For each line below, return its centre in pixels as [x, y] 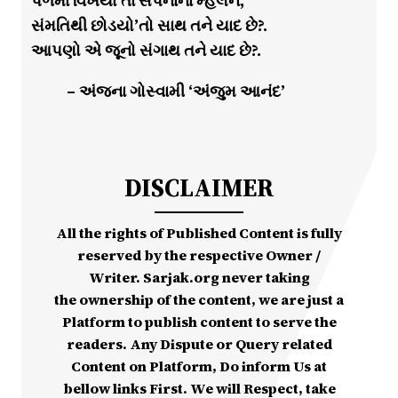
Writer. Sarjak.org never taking [199, 278]
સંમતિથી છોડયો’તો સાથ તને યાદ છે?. [149, 26]
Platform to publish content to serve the [199, 322]
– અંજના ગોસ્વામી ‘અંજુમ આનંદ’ [175, 92]
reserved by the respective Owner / [199, 255]
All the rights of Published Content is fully [199, 233]
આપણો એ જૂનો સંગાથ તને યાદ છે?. [146, 51]
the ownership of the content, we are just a [199, 300]
